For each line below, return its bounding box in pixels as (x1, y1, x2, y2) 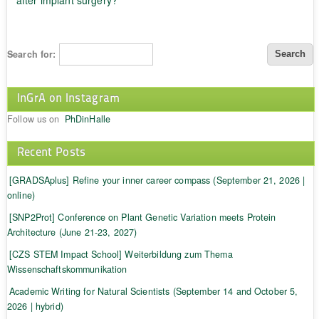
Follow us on (6, 112, 63, 125)
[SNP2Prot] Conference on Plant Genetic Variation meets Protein (9, 210, 276, 224)
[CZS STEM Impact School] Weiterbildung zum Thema (9, 247, 233, 261)
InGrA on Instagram (16, 88, 120, 105)
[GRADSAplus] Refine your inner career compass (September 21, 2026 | (9, 173, 305, 187)
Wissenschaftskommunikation (6, 262, 127, 276)
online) (6, 188, 35, 202)
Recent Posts (16, 142, 86, 159)
